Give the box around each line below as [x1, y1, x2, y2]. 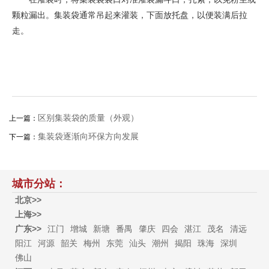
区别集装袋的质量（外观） [38, 113, 139, 122]
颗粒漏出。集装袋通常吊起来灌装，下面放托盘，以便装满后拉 [12, 10, 247, 20]
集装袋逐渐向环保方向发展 [38, 131, 139, 141]
